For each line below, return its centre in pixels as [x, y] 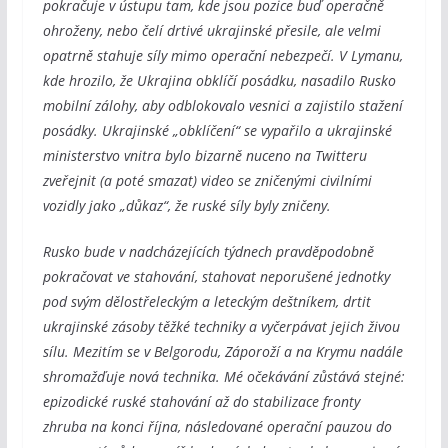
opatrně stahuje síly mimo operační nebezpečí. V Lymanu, [222, 55]
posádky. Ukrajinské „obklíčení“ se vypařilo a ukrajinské [217, 130]
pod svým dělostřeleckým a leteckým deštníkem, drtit [206, 301]
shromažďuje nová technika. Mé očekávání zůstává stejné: [223, 376]
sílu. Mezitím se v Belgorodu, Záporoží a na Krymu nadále [222, 351]
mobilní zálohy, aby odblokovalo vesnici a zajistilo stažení [222, 105]
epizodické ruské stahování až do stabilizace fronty [201, 401]
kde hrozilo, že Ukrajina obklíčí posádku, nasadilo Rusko [219, 80]
